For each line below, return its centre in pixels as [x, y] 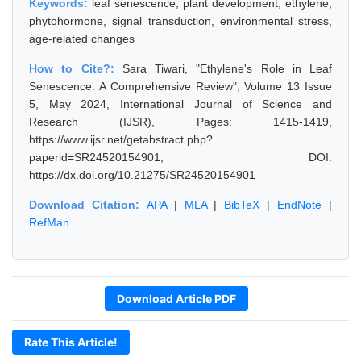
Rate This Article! [71, 342]
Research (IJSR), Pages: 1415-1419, [180, 122]
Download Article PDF [176, 299]
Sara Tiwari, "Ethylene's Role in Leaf [227, 68]
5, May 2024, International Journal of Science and [180, 104]
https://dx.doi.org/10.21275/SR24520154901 [142, 175]
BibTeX [242, 205]
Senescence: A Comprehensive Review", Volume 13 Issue [180, 86]
